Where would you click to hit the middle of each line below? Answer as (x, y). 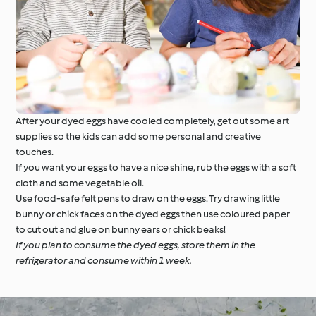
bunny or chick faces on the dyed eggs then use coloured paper (153, 214)
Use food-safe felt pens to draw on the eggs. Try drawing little (148, 199)
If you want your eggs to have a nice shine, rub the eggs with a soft (156, 168)
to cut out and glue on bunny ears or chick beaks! (121, 230)
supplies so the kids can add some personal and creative (139, 137)
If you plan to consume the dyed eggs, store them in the (136, 245)
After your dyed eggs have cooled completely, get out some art (153, 121)
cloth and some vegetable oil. (80, 183)
